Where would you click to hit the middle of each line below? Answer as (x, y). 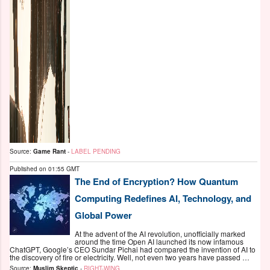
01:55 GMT (64, 169)
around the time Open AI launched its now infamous (159, 241)
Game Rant (49, 152)
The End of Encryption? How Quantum (156, 182)
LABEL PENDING (96, 152)
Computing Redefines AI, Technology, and (163, 199)
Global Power (103, 215)
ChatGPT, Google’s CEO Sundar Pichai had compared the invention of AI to (133, 249)
